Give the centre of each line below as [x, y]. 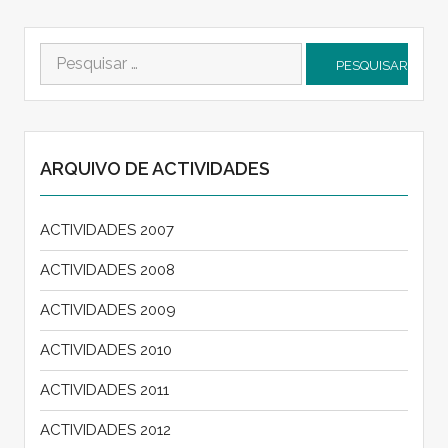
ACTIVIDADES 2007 [106, 229]
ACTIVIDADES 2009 [107, 309]
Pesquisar [76, 52]
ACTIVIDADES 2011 [104, 389]
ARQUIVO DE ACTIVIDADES [154, 168]
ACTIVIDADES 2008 [107, 269]
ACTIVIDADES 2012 [105, 429]
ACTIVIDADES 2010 [105, 349]
